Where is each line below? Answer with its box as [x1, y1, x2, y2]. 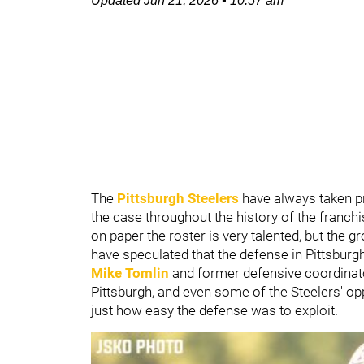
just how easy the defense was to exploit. [91, 302, 338, 318]
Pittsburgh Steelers [117, 190, 239, 206]
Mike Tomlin [91, 265, 169, 281]
